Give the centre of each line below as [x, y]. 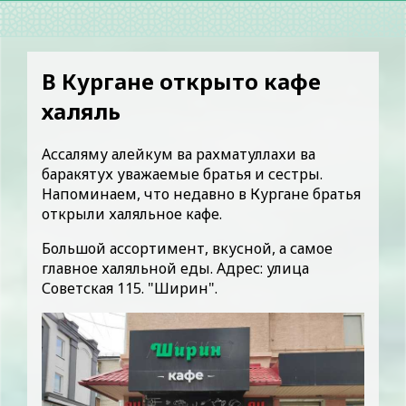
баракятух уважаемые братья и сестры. [182, 174]
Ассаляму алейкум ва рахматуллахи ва [179, 154]
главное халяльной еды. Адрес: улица [175, 268]
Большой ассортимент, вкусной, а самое [187, 248]
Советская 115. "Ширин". [130, 288]
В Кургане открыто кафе [181, 81]
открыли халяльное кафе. [132, 213]
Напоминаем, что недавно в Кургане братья [201, 193]
